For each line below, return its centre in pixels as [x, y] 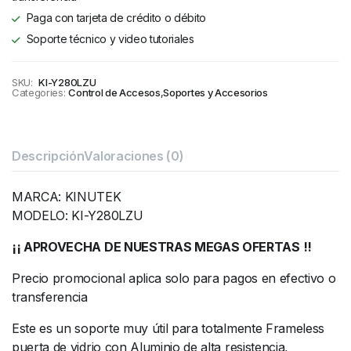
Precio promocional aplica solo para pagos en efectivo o [174, 278]
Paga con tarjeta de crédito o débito [116, 18]
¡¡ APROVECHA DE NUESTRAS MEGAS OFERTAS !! [162, 247]
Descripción [48, 156]
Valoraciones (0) [134, 156]
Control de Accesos [114, 92]
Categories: [39, 92]
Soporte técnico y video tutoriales [110, 39]
